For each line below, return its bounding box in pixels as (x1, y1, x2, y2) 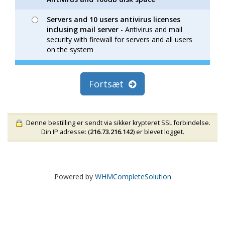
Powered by (54, 171, 95, 181)
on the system (47, 45, 93, 54)
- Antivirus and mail (119, 25, 182, 34)
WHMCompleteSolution (94, 171, 171, 181)
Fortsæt (89, 78, 129, 90)
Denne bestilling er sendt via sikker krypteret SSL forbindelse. (23, 119, 210, 127)
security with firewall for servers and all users (47, 35, 192, 44)
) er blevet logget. (133, 127, 184, 136)
